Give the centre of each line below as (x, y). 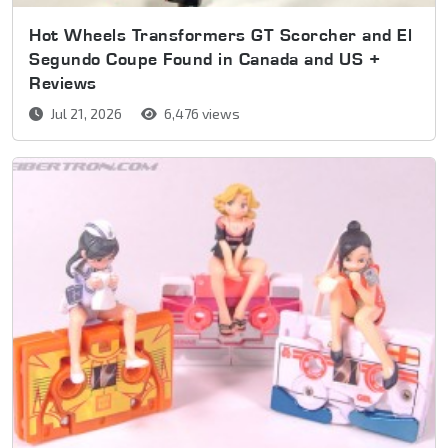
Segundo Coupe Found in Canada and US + (204, 58)
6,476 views (200, 113)
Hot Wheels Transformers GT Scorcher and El (220, 34)
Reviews (63, 82)
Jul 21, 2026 (86, 113)
